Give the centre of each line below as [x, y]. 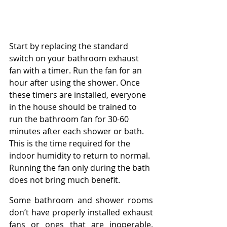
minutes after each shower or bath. [78, 131]
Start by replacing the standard [70, 46]
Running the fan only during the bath [81, 167]
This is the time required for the [71, 143]
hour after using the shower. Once [75, 82]
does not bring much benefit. [65, 180]
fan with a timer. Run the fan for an [77, 70]
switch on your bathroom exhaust [75, 58]
